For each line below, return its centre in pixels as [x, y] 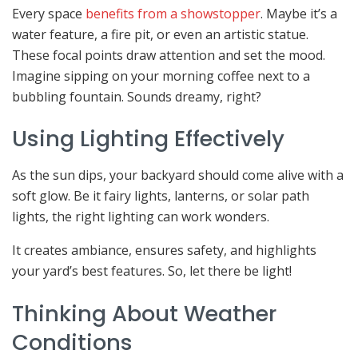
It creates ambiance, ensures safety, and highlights [164, 250]
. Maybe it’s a [299, 13]
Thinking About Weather [144, 313]
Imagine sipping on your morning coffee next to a [161, 76]
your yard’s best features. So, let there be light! [152, 270]
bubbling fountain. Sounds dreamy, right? [137, 96]
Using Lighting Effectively [148, 139]
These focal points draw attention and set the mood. [169, 55]
